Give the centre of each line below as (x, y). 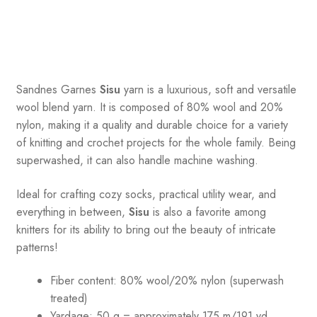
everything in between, (72, 212)
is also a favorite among (207, 212)
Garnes (78, 90)
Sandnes (36, 90)
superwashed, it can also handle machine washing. (137, 161)
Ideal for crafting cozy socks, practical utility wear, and (146, 194)
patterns (35, 247)
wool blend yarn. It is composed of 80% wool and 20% (149, 108)
